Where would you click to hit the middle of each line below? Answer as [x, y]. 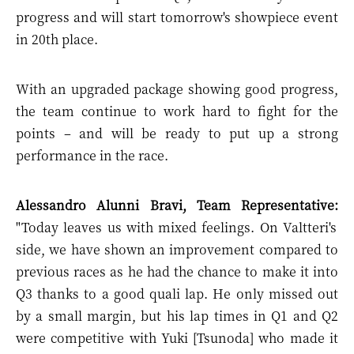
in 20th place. [57, 39]
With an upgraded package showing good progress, [177, 89]
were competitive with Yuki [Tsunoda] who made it [177, 338]
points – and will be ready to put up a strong [177, 133]
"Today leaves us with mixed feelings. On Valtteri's [176, 227]
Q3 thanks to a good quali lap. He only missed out [177, 294]
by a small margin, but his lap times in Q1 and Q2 [177, 316]
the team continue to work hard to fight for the [177, 111]
